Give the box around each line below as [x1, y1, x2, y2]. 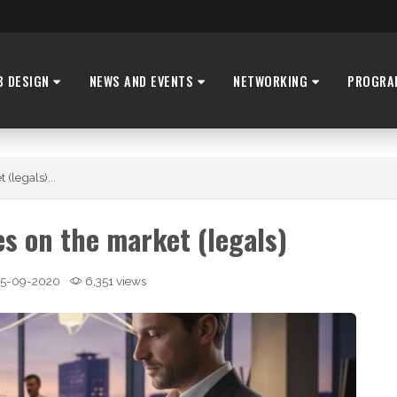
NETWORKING [233, 71, 312, 90]
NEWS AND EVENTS [89, 71, 198, 90]
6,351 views [82, 274, 146, 289]
